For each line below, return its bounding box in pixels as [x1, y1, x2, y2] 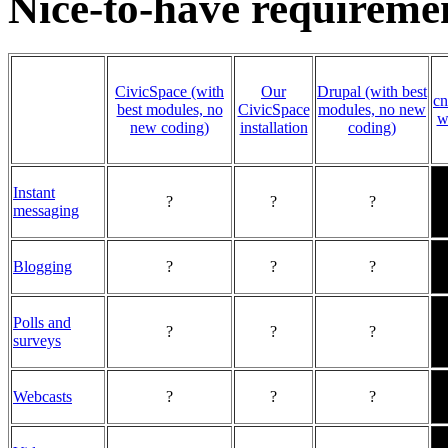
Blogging [13, 257, 72, 275]
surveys [13, 331, 61, 349]
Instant [13, 183, 55, 201]
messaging [13, 201, 79, 219]
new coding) [130, 118, 209, 136]
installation [239, 118, 308, 136]
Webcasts [13, 387, 72, 405]
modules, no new [318, 100, 426, 118]
